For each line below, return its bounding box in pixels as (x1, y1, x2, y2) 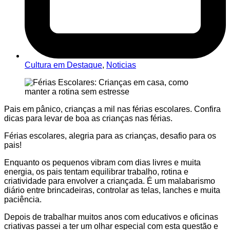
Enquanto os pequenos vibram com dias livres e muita (4, 158, 201, 167)
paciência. (4, 195, 42, 204)
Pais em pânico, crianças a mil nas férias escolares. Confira (4, 105, 221, 114)
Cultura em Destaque (25, 61, 102, 70)
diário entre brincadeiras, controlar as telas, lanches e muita (4, 186, 220, 195)
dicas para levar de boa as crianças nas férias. (4, 114, 172, 123)
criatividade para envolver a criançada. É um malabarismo (4, 177, 215, 186)
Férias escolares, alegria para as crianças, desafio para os (4, 131, 216, 141)
